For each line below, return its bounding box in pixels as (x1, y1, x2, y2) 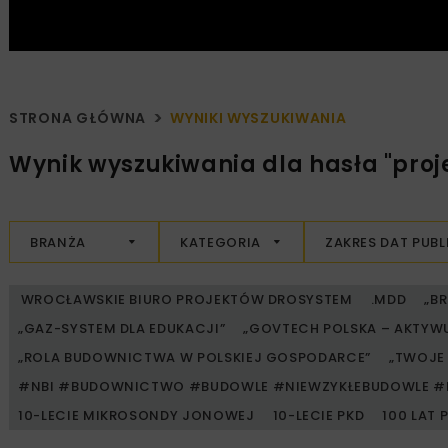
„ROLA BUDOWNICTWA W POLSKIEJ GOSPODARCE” (18, 348, 371, 368)
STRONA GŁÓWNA (9, 108, 147, 129)
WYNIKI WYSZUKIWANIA (170, 108, 347, 129)
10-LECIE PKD (272, 406, 365, 426)
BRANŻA (30, 232, 86, 252)
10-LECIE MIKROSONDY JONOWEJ (18, 406, 255, 426)
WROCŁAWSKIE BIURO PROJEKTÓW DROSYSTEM (18, 290, 353, 310)
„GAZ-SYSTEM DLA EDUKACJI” (18, 319, 226, 339)
